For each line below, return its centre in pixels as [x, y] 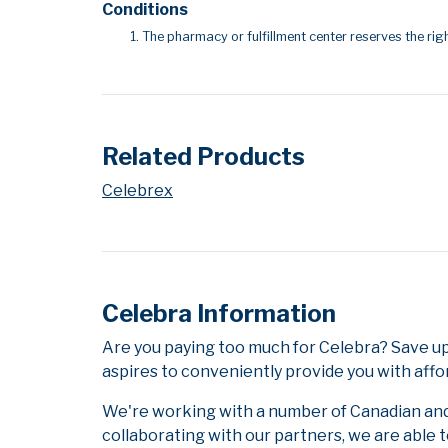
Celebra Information [219, 314]
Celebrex [137, 191]
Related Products [203, 157]
